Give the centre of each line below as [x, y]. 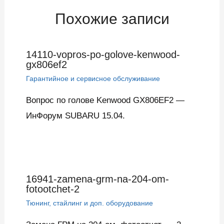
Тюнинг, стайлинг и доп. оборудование [89, 203]
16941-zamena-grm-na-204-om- [97, 179]
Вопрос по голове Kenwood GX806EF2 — [105, 100]
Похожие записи [112, 19]
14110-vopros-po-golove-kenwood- [103, 55]
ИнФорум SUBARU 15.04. [75, 116]
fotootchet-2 [52, 189]
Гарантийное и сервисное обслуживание [93, 79]
